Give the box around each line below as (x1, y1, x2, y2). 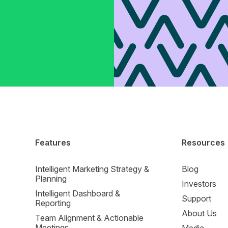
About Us (182, 208, 217, 219)
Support (182, 193, 212, 204)
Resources (182, 137, 225, 148)
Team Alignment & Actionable (35, 213, 144, 223)
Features (35, 137, 71, 148)
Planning (35, 174, 67, 184)
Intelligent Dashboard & (35, 188, 120, 199)
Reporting (35, 198, 71, 209)
